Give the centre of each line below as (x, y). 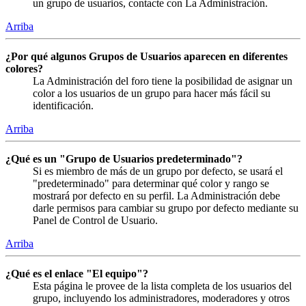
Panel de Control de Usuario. (95, 221)
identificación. (63, 106)
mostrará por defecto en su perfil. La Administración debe (156, 196)
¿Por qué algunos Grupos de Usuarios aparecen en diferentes (147, 57)
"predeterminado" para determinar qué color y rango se (151, 184)
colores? (24, 69)
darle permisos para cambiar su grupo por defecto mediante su (166, 208)
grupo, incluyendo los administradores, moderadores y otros (161, 298)
